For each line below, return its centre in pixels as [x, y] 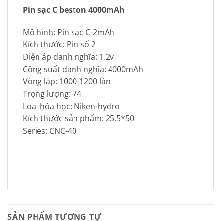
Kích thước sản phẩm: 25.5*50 [78, 119]
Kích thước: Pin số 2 [59, 45]
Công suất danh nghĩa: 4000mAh [83, 69]
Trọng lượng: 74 [52, 94]
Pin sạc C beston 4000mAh [74, 10]
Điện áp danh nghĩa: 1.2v [68, 57]
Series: [36, 131]
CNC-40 [63, 131]
